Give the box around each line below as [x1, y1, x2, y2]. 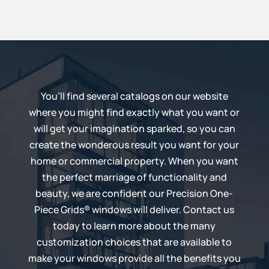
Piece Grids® [34, 202, 91, 216]
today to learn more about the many [53, 219, 216, 232]
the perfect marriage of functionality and [41, 170, 227, 184]
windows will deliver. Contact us [90, 202, 235, 216]
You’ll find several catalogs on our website [40, 89, 228, 103]
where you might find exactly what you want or [29, 105, 240, 119]
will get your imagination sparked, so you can [33, 121, 235, 135]
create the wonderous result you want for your [29, 138, 240, 151]
